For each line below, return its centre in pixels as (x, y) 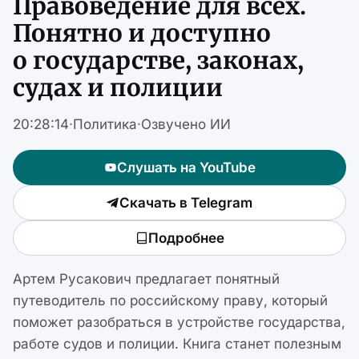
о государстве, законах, (158, 61)
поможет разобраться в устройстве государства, (179, 323)
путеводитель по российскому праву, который (170, 301)
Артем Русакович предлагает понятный (146, 279)
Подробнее (186, 238)
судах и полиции (118, 88)
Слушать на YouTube (186, 167)
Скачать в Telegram (186, 202)
